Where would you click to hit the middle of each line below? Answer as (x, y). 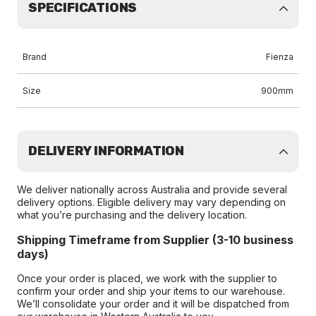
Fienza (280, 57)
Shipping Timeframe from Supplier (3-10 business (155, 240)
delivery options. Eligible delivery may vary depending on (151, 202)
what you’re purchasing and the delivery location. (132, 215)
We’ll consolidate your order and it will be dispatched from (153, 304)
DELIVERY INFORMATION (106, 151)
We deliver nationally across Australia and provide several (152, 189)
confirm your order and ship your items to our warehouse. (151, 291)
